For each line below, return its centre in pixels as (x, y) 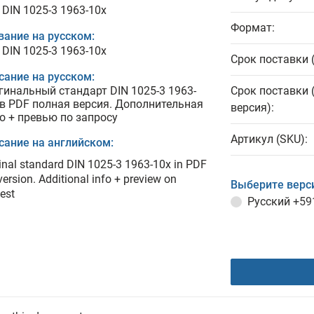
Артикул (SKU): (269, 139)
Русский (270, 202)
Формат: (253, 28)
